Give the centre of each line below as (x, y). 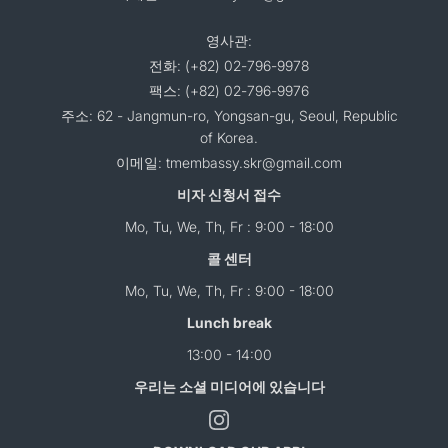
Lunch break (229, 322)
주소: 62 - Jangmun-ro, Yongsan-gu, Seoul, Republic (229, 115)
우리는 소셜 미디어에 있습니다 (229, 386)
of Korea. (229, 137)
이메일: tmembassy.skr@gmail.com (229, 162)
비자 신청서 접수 (229, 194)
